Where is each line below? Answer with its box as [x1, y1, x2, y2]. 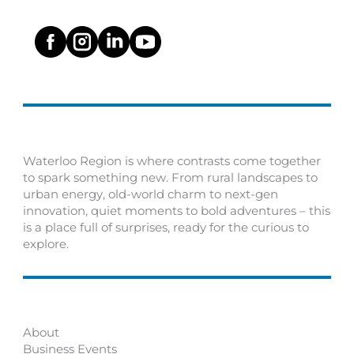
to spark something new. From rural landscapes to [23, 170, 318, 185]
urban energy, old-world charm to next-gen [23, 186, 279, 201]
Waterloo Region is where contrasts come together [23, 153, 322, 168]
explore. [23, 236, 70, 251]
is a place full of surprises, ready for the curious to [23, 220, 310, 235]
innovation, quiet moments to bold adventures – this [23, 203, 331, 218]
